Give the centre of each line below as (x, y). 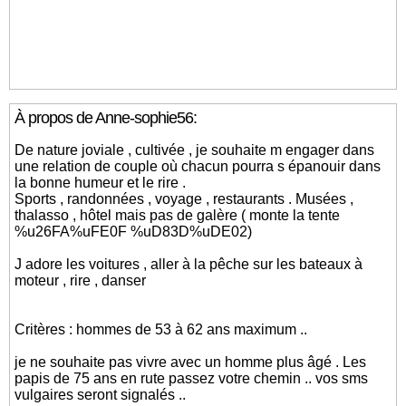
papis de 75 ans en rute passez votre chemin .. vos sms (192, 378)
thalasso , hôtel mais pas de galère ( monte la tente (178, 215)
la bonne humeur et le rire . (101, 183)
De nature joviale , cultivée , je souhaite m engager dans (195, 150)
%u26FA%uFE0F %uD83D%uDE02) (134, 232)
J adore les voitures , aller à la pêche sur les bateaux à (189, 264)
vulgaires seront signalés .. (101, 395)
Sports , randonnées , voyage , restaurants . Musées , (184, 199)
